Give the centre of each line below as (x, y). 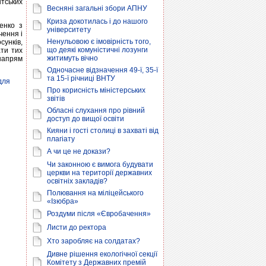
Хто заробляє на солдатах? (94, 241)
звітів (56, 99)
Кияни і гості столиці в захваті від (103, 131)
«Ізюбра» (63, 201)
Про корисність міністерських (96, 90)
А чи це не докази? (79, 151)
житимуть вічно (72, 58)
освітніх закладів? (77, 181)
